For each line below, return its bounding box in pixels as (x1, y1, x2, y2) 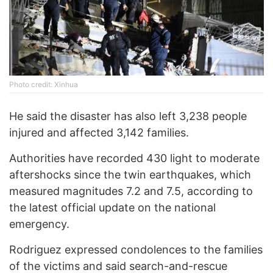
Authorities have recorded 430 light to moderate (9, 152, 260, 165)
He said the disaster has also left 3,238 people (9, 110, 247, 123)
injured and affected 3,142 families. (9, 126, 189, 140)
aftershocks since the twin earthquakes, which (9, 168, 251, 182)
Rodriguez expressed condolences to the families (9, 243, 263, 257)
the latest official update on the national (9, 201, 216, 214)
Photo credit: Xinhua (9, 80, 78, 90)
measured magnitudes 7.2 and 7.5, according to (9, 185, 253, 198)
